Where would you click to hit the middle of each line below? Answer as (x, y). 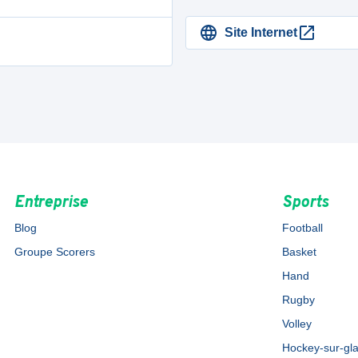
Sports (306, 203)
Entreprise (51, 203)
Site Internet (261, 32)
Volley (297, 324)
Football (303, 228)
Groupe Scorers (54, 252)
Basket (300, 252)
